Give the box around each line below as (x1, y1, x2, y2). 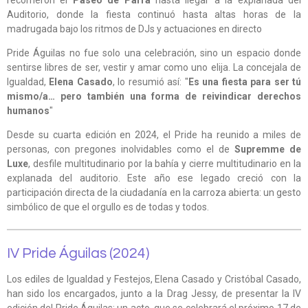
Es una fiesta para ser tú (188, 76, 302, 87)
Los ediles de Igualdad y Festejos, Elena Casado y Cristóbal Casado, (7, 273, 301, 285)
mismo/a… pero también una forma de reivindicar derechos (7, 90, 301, 102)
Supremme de (234, 143, 301, 155)
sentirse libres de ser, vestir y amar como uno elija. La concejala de (7, 61, 301, 73)
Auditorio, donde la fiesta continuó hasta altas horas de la (7, 8, 301, 20)
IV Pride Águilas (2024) (7, 245, 149, 261)
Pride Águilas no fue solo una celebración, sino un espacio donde (7, 47, 301, 58)
